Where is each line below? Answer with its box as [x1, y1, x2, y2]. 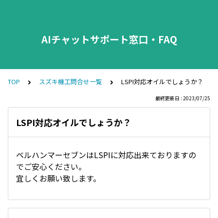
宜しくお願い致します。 [16, 172, 101, 184]
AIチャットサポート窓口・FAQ [41, 32, 177, 46]
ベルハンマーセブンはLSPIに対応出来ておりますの [16, 149, 196, 161]
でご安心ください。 [16, 161, 86, 172]
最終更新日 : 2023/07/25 [155, 94, 210, 102]
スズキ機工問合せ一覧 [39, 77, 102, 86]
